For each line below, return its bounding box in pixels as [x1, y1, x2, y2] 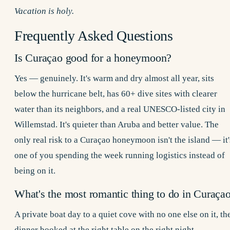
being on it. [14, 166, 55, 176]
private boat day [22, 209, 81, 220]
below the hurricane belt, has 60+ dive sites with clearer [14, 89, 217, 99]
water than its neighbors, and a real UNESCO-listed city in [14, 104, 225, 114]
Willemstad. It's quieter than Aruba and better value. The [14, 120, 219, 130]
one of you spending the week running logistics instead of [14, 150, 225, 161]
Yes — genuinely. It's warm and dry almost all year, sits [14, 73, 214, 84]
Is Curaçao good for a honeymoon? [14, 52, 172, 65]
